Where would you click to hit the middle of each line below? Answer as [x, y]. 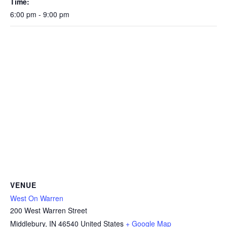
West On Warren [37, 198]
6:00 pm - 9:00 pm [40, 14]
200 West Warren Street [49, 211]
